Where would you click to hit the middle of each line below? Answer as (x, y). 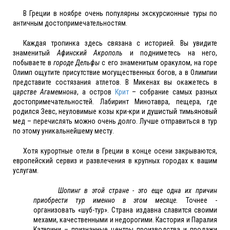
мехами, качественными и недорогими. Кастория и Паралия (125, 220)
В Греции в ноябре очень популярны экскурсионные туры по (120, 14)
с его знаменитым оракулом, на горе (159, 63)
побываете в (33, 63)
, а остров (96, 92)
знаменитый (35, 53)
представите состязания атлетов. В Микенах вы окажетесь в (115, 82)
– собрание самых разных (173, 92)
